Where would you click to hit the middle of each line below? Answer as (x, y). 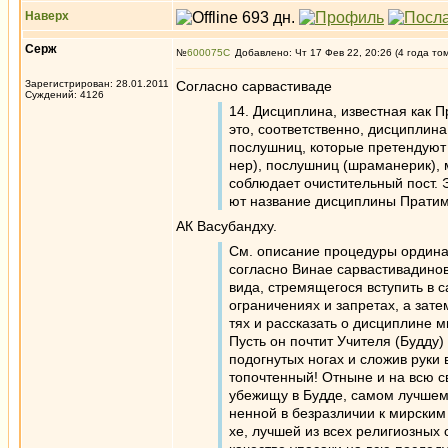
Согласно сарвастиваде (254, 86)
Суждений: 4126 (64, 94)
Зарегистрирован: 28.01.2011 (97, 83)
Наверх (47, 16)
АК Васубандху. (226, 226)
